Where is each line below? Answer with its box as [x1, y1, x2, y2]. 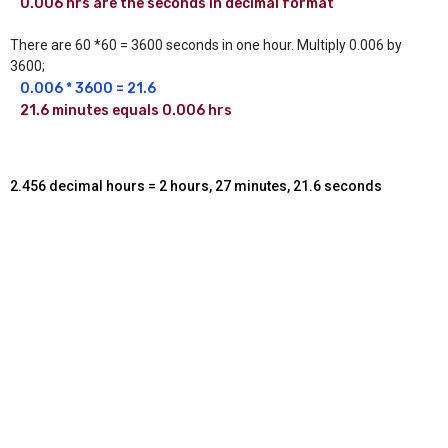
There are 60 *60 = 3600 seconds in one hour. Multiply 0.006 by [10, 37, 402, 54]
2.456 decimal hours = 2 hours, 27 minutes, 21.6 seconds [10, 177, 382, 194]
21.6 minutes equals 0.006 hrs [20, 102, 232, 120]
